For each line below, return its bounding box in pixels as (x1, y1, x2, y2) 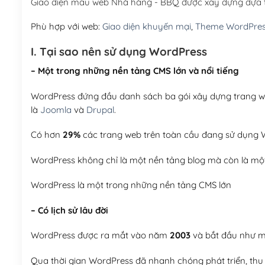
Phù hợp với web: (30, 21, 102, 33)
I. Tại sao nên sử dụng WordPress (30, 44, 207, 59)
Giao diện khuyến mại (102, 21, 191, 33)
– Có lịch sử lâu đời (30, 204, 108, 216)
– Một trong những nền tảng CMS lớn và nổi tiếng (30, 65, 239, 77)
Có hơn (30, 129, 63, 141)
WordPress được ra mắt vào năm (30, 230, 170, 241)
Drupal (86, 104, 114, 115)
